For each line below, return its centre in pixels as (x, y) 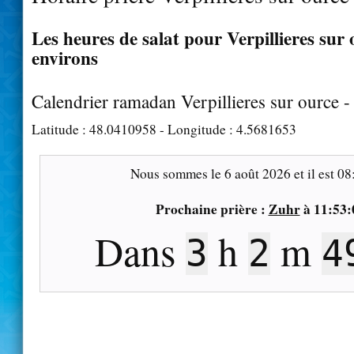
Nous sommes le (177, 173)
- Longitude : (196, 129)
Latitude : (60, 129)
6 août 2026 (257, 173)
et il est (314, 173)
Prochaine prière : (212, 209)
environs (65, 57)
